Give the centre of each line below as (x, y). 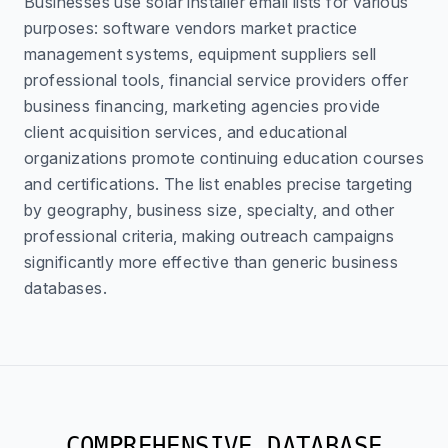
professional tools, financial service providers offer (216, 80)
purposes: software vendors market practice (191, 28)
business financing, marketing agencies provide (202, 106)
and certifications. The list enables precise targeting (218, 184)
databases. (66, 288)
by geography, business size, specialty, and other (209, 210)
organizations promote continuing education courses (224, 158)
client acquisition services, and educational (186, 132)
